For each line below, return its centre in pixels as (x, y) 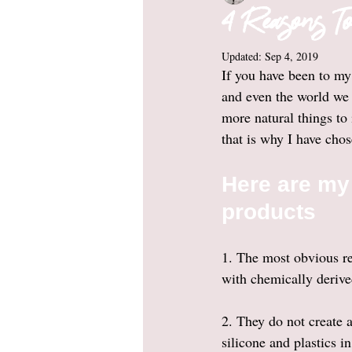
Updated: (243, 56)
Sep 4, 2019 (291, 56)
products (272, 212)
